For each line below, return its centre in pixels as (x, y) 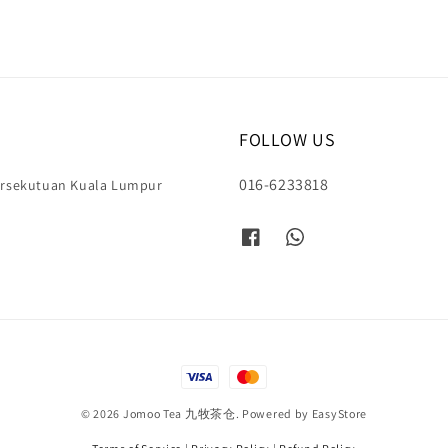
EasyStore (339, 413)
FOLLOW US (287, 139)
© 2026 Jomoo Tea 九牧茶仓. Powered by (196, 413)
